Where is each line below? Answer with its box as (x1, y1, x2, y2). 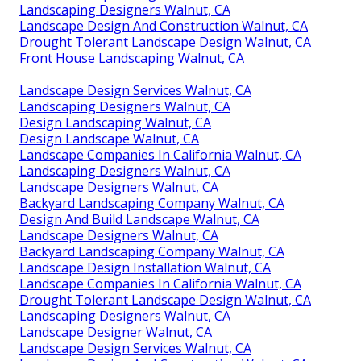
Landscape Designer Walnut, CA (19, 322, 212, 341)
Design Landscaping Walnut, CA (19, 113, 211, 131)
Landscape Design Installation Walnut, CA (19, 258, 271, 276)
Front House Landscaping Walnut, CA (19, 48, 244, 67)
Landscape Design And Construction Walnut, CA (19, 16, 308, 35)
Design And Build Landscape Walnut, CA (19, 210, 259, 228)
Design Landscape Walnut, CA (19, 129, 199, 147)
